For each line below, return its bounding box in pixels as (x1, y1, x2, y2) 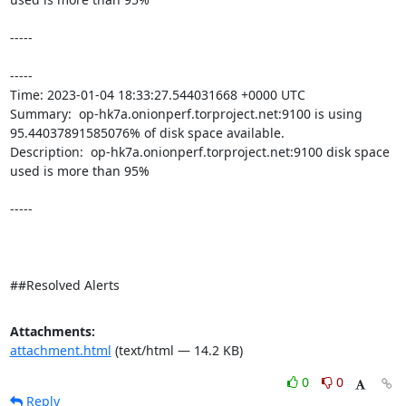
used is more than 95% (9, 162, 153, 179)
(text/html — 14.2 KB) (111, 342, 243, 359)
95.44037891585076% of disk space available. (9, 124, 288, 141)
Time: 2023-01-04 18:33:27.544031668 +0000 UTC (9, 86, 305, 103)
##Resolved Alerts (9, 276, 120, 294)
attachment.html (9, 342, 111, 359)
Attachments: (9, 323, 95, 340)
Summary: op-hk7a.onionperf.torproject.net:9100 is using (9, 105, 362, 122)
